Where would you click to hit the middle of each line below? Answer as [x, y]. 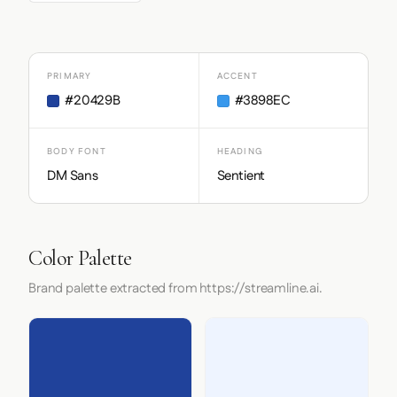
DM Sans [73, 176]
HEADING [240, 152]
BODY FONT [77, 152]
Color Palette [80, 258]
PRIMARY [70, 76]
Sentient [241, 176]
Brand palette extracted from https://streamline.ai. [175, 288]
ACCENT [237, 76]
